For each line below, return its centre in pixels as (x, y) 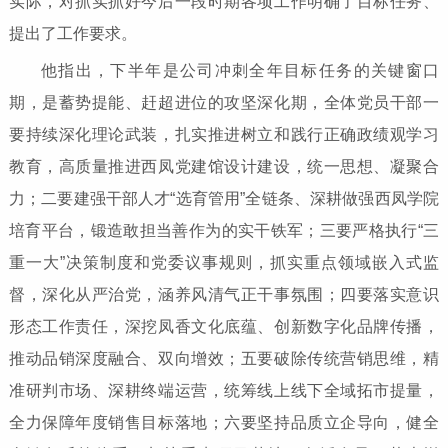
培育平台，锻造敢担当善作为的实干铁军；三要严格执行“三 (224, 231)
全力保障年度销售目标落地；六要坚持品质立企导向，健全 (224, 423)
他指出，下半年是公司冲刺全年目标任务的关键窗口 (240, 71)
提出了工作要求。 (72, 34)
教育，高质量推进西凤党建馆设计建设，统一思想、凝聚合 (224, 167)
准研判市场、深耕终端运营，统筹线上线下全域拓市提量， (224, 391)
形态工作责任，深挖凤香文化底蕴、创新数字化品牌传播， (224, 327)
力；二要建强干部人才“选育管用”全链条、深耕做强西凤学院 (224, 199)
